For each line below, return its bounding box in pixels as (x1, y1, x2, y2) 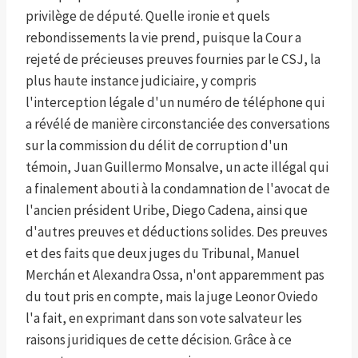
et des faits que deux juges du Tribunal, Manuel (26, 245, 300, 263)
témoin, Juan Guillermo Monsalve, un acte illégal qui (26, 158, 328, 177)
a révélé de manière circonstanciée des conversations (26, 115, 330, 133)
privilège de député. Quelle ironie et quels (26, 7, 270, 26)
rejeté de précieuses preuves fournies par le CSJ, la (26, 50, 320, 69)
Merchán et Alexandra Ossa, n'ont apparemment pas (26, 266, 324, 284)
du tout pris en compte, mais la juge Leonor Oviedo (26, 288, 318, 306)
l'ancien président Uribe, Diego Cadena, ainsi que (26, 201, 308, 220)
